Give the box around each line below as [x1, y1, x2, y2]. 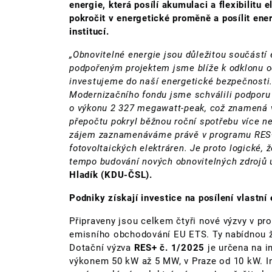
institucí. [69, 25, 109, 37]
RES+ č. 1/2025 [134, 242, 205, 253]
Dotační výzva [69, 242, 134, 253]
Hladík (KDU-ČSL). [69, 169, 152, 180]
